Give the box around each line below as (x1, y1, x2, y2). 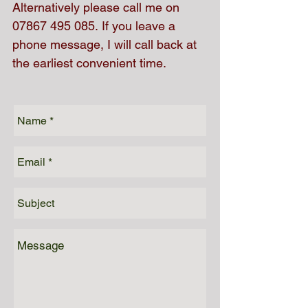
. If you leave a (95, 19, 175, 33)
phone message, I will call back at (12, 37, 197, 52)
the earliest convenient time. (12, 56, 166, 70)
